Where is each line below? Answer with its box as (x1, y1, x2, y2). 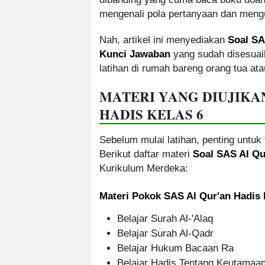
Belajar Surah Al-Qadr (117, 228, 214, 240)
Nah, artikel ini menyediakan (99, 34, 228, 46)
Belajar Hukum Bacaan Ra (117, 243, 234, 254)
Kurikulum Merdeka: (99, 163, 188, 174)
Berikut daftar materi (99, 148, 193, 160)
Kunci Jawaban (99, 49, 170, 60)
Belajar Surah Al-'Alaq (117, 213, 213, 225)
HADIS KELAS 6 (99, 104, 203, 125)
